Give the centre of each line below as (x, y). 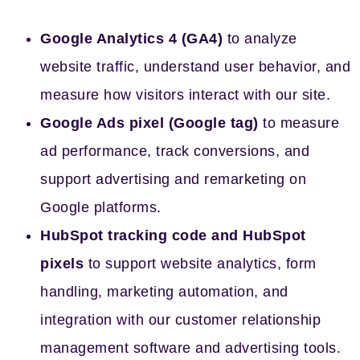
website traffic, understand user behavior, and (195, 67)
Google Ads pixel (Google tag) (149, 123)
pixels (62, 264)
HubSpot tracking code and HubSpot (173, 235)
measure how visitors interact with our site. (185, 95)
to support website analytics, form (200, 264)
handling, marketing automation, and (164, 292)
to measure (299, 123)
